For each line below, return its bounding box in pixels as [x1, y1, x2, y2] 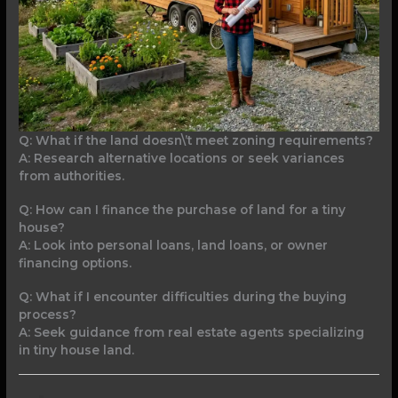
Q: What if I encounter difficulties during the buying [19, 289, 347, 304]
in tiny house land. [19, 342, 135, 357]
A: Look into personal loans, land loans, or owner [19, 237, 329, 252]
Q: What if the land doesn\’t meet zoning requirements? [19, 132, 374, 147]
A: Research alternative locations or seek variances [19, 150, 346, 165]
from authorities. [19, 168, 125, 183]
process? [19, 306, 77, 322]
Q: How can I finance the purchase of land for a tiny [19, 202, 346, 217]
